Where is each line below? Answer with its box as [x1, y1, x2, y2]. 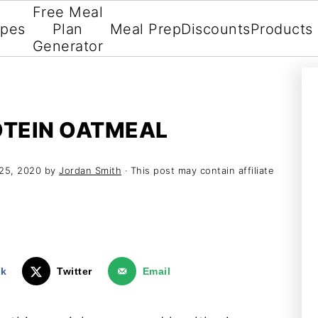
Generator [32, 38, 103, 55]
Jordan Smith [59, 165, 121, 176]
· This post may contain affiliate [121, 165, 274, 176]
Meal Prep [109, 21, 182, 38]
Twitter [57, 265, 92, 277]
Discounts [181, 21, 251, 38]
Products [250, 21, 313, 38]
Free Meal [32, 4, 103, 21]
